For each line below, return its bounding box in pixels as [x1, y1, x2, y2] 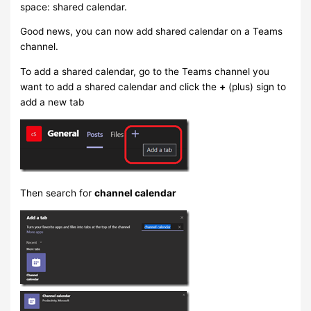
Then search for [20, 187, 95, 199]
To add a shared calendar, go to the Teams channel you [20, 65, 270, 77]
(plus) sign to [226, 81, 287, 92]
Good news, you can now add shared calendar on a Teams [20, 26, 283, 37]
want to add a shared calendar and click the [20, 81, 220, 92]
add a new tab [20, 96, 85, 108]
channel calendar [94, 187, 177, 199]
